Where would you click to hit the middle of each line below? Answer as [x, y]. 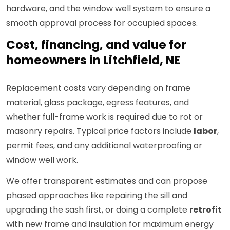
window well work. [42, 160]
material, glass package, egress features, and [98, 103]
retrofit [206, 210]
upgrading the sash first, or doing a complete [98, 210]
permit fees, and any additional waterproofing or [104, 146]
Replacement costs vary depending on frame [98, 88]
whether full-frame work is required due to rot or [104, 117]
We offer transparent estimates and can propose [107, 181]
